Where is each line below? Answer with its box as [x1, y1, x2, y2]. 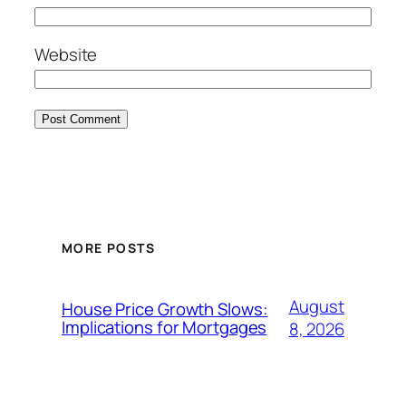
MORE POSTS [62, 239, 155, 257]
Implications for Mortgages [62, 315, 267, 340]
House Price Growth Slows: [62, 297, 268, 322]
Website [34, 42, 98, 66]
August [288, 295, 344, 319]
